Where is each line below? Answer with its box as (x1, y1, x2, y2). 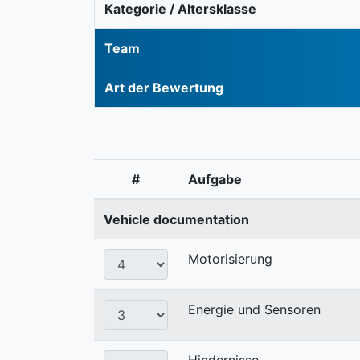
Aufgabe (188, 170, 242, 187)
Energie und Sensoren (188, 301, 321, 317)
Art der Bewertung (104, 79, 223, 96)
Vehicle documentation (104, 211, 249, 227)
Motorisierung (188, 250, 272, 267)
